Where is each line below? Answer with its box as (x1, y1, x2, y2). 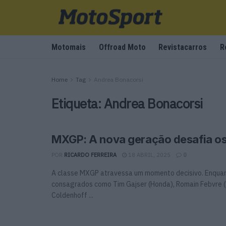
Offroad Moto (98, 42, 146, 52)
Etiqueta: (51, 95, 104, 112)
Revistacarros (158, 42, 207, 52)
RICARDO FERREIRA (64, 151, 117, 158)
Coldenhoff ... (51, 191, 93, 200)
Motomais (51, 42, 86, 52)
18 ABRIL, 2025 (127, 151, 171, 158)
